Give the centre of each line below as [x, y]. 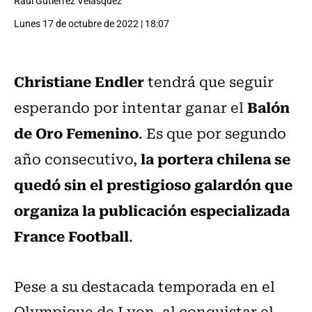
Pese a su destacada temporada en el [145, 286]
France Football [71, 236]
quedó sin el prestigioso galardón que [153, 184]
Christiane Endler [79, 81]
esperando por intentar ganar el [129, 107]
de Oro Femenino [76, 133]
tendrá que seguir [209, 81]
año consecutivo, [77, 159]
